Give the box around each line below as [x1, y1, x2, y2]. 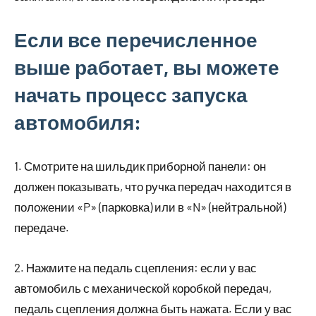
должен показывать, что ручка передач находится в [14, 178, 291, 193]
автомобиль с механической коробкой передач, [14, 280, 272, 295]
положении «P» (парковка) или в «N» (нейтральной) [14, 199, 286, 214]
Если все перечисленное [14, 27, 257, 51]
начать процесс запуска [14, 82, 248, 107]
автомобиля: [14, 109, 141, 134]
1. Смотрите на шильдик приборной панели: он [14, 158, 266, 173]
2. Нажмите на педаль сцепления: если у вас [14, 260, 257, 274]
